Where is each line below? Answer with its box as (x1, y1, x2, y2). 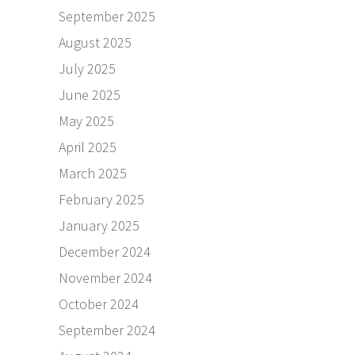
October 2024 (59, 295, 139, 314)
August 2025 (59, 33, 132, 52)
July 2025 (59, 59, 116, 78)
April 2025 (59, 138, 116, 157)
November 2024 (59, 269, 152, 288)
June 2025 (59, 86, 120, 105)
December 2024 (59, 242, 151, 261)
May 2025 (59, 112, 114, 131)
